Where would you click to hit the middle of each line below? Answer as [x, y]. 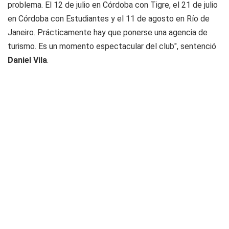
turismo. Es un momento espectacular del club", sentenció [112, 46]
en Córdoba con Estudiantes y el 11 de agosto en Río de [109, 19]
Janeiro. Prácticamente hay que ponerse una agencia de [108, 32]
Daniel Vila [27, 60]
